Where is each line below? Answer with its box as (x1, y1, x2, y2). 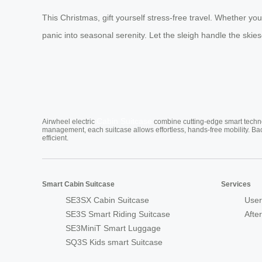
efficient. (42, 133, 68, 142)
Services (221, 180, 251, 188)
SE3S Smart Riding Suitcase (65, 209, 170, 219)
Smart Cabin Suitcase (42, 180, 115, 188)
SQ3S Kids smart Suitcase (65, 237, 163, 247)
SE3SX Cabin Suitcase (65, 195, 149, 205)
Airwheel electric (42, 117, 96, 126)
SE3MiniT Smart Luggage (65, 223, 161, 233)
